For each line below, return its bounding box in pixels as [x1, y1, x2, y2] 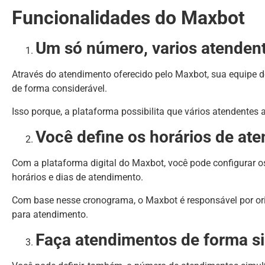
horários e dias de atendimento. [12, 172, 143, 183]
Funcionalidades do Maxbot [12, 7, 245, 30]
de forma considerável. [12, 83, 107, 95]
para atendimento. [12, 208, 88, 220]
